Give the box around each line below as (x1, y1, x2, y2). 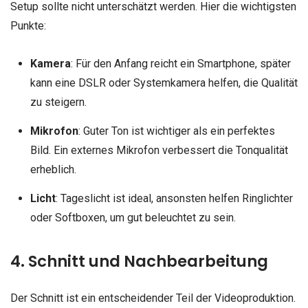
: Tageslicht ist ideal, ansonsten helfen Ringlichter (55, 191, 293, 205)
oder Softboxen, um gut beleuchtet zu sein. (30, 210, 236, 224)
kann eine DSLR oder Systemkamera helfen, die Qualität (30, 76, 298, 89)
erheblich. (30, 162, 76, 176)
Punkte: (10, 19, 46, 32)
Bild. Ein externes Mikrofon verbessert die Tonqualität (30, 143, 288, 157)
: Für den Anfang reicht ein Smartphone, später (70, 56, 291, 70)
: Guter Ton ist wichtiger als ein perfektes (78, 124, 275, 137)
